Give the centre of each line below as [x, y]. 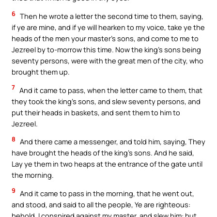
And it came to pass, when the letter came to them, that [110, 90]
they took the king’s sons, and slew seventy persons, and [106, 101]
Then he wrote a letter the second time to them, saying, [111, 16]
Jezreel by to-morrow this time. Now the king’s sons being [106, 50]
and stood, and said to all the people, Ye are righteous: [101, 204]
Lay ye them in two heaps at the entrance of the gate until [107, 164]
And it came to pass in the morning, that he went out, [106, 193]
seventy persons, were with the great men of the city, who [108, 61]
